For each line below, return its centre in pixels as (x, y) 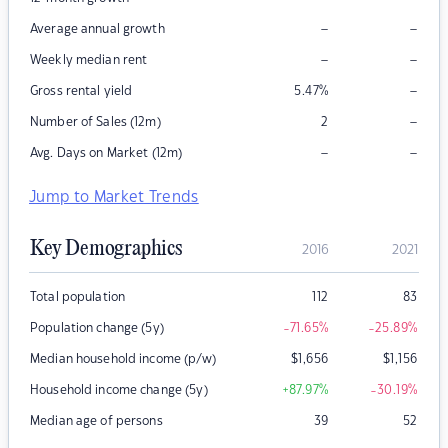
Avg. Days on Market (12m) (106, 153)
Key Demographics (106, 249)
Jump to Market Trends (114, 198)
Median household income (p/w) (123, 359)
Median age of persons (96, 421)
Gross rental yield (81, 91)
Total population (78, 297)
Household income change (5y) (119, 390)
